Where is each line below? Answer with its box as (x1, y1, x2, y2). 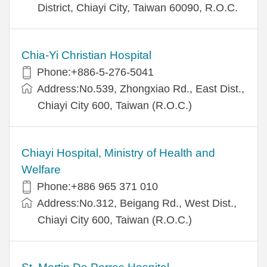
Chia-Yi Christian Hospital (21, 48, 151, 61)
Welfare (21, 163, 61, 176)
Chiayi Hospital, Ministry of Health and (21, 146, 215, 159)
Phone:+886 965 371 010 (37, 180, 158, 193)
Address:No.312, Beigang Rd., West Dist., (37, 197, 237, 209)
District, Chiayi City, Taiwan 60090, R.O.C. (38, 1, 238, 14)
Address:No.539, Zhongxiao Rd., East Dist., (37, 82, 244, 95)
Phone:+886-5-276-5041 (37, 66, 154, 78)
